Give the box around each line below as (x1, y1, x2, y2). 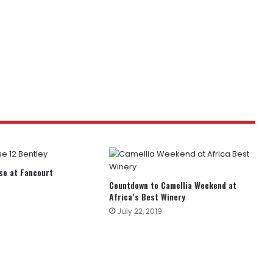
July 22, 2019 (116, 206, 162, 217)
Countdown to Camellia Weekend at (108, 179, 236, 192)
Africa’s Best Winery (108, 190, 185, 204)
